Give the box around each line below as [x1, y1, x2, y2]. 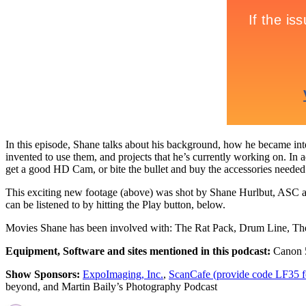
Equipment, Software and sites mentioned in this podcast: [5, 245, 270, 257]
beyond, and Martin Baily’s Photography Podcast [5, 280, 217, 292]
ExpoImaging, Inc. [83, 268, 163, 280]
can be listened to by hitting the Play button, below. [5, 198, 225, 210]
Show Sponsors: [5, 268, 80, 280]
